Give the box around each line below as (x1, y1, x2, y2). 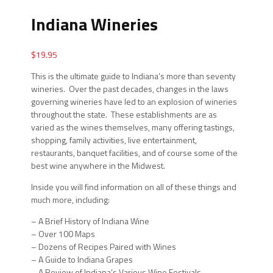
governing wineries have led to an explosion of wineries (31, 95, 238, 108)
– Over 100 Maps (31, 227, 96, 241)
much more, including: (31, 193, 110, 207)
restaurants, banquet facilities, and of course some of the (31, 146, 238, 160)
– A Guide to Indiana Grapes (31, 253, 133, 266)
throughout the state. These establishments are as (31, 108, 218, 121)
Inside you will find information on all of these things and (31, 180, 237, 194)
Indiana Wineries (31, 10, 158, 37)
